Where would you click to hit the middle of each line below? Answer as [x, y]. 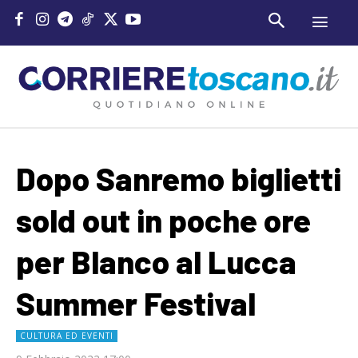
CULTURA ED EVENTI [67, 336]
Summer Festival [136, 303]
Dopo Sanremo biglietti [179, 179]
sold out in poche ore [163, 220]
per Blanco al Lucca [156, 262]
